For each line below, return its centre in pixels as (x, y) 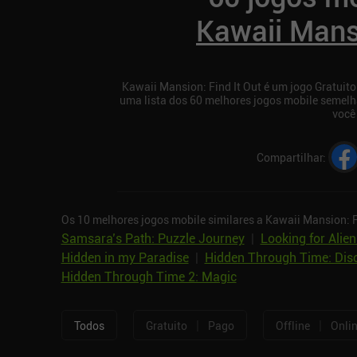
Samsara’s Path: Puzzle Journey (153, 239)
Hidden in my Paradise (125, 258)
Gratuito (166, 325)
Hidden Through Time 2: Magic (149, 277)
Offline (292, 325)
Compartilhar (289, 157)
